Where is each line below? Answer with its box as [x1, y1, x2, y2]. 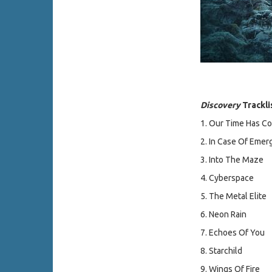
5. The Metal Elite [200, 191, 267, 202]
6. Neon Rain [200, 209, 246, 220]
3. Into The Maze [200, 155, 263, 165]
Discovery [200, 100, 240, 110]
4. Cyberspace [200, 173, 254, 183]
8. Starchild [200, 246, 242, 256]
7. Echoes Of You [200, 228, 265, 238]
